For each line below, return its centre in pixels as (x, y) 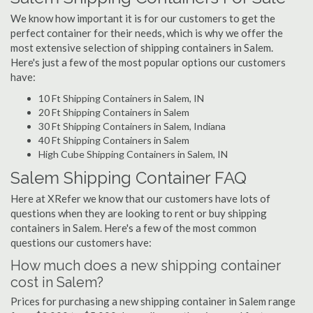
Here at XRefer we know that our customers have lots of (140, 198)
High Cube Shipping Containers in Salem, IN (133, 154)
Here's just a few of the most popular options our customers (148, 62)
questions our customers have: (81, 242)
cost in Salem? (57, 282)
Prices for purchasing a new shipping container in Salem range (153, 301)
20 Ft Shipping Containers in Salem (114, 112)
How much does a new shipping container (146, 265)
